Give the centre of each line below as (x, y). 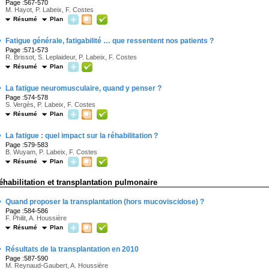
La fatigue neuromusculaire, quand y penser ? (83, 88)
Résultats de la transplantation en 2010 (72, 249)
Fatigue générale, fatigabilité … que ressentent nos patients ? (110, 41)
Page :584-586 (27, 211)
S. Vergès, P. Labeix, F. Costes (50, 104)
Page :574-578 (27, 97)
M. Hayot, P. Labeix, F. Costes (50, 10)
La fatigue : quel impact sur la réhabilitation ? (82, 136)
